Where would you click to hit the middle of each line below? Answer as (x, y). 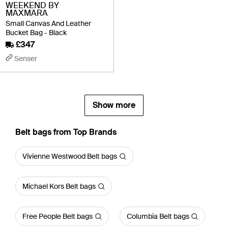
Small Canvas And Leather (48, 23)
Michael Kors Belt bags (59, 186)
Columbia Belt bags (158, 216)
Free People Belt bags (58, 216)
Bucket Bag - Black (36, 33)
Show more (114, 105)
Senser (26, 59)
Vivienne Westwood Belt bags (70, 156)
